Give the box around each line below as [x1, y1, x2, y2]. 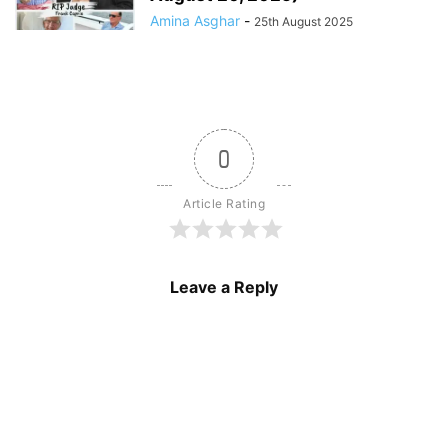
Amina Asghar [150, 11, 240, 29]
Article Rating [183, 195, 265, 211]
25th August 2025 [254, 13, 353, 29]
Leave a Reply [170, 276, 278, 297]
